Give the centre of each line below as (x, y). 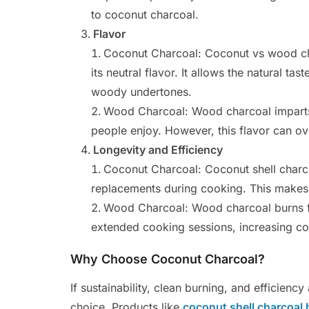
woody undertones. (141, 92)
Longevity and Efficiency (158, 150)
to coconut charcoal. (145, 14)
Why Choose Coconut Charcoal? (168, 259)
